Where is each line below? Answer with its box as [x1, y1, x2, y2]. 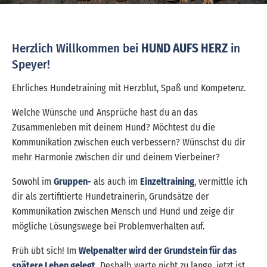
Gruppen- [54, 175, 91, 187]
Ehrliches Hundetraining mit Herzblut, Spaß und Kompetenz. [12, 82, 246, 94]
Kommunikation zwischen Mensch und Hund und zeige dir [12, 205, 234, 217]
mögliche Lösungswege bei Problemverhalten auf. [12, 220, 204, 232]
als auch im [91, 175, 140, 187]
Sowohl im [12, 175, 54, 187]
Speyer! [12, 57, 50, 73]
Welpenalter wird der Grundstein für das [79, 244, 237, 256]
